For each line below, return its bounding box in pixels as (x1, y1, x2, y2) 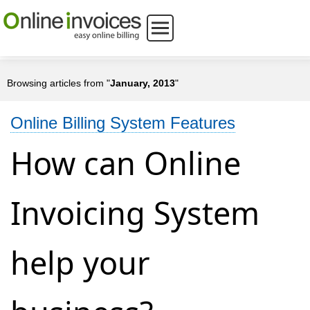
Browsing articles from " (7, 77, 110, 89)
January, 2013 (110, 77, 175, 89)
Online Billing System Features (10, 113, 235, 132)
